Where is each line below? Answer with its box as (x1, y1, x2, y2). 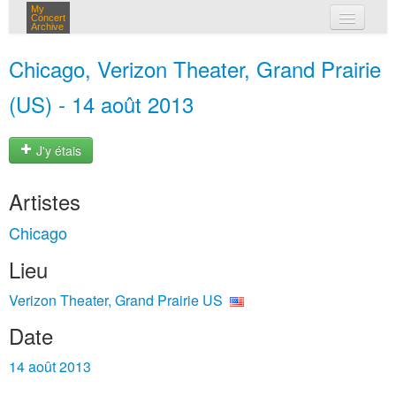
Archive (31, 21, 64, 32)
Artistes (9, 186, 80, 217)
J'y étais (33, 141, 81, 160)
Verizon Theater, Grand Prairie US (9, 290, 223, 310)
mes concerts (185, 42, 270, 60)
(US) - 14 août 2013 (9, 88, 194, 119)
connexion (185, 80, 253, 97)
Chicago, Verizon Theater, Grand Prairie (9, 53, 381, 84)
